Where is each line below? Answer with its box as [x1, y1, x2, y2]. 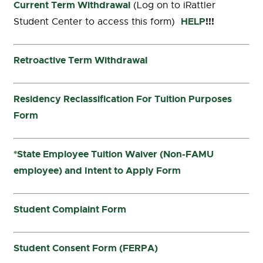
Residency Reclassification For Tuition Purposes [14, 93, 232, 105]
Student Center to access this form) [14, 16, 181, 28]
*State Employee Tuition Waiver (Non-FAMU [14, 148, 214, 160]
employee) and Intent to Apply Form [14, 164, 181, 177]
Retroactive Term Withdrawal [14, 54, 147, 66]
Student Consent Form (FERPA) [14, 242, 158, 254]
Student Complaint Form [14, 203, 126, 215]
